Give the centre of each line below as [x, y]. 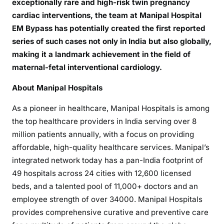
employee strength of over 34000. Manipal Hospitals [107, 199]
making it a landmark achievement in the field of [101, 54]
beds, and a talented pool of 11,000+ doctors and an [105, 186]
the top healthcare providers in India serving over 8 [104, 121]
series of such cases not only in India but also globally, [112, 41]
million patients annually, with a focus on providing [103, 134]
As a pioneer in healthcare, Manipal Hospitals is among [111, 108]
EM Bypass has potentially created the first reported [109, 28]
